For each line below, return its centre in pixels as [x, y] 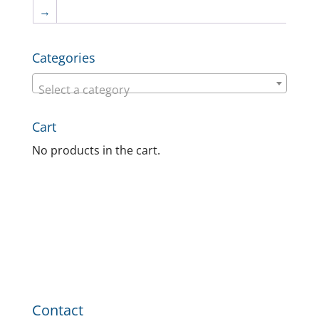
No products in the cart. [96, 150]
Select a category [84, 90]
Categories [63, 57]
